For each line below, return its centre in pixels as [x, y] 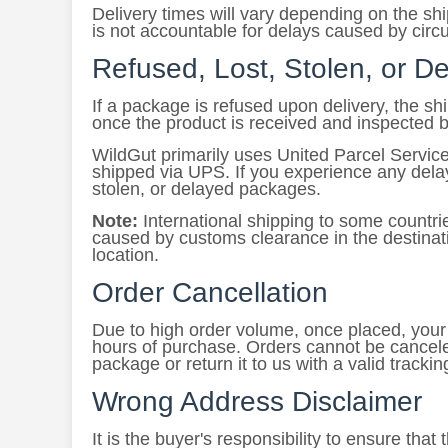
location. [125, 255]
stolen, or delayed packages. [206, 189]
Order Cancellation [210, 292]
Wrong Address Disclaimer [257, 401]
